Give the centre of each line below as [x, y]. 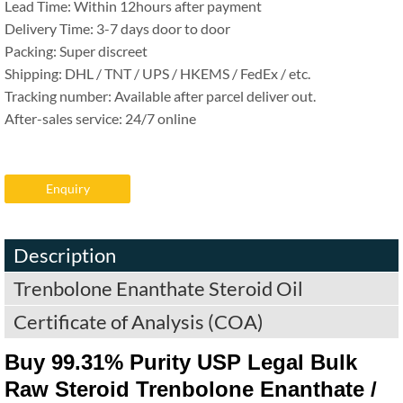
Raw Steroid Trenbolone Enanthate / [191, 389]
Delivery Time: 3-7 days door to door [117, 28]
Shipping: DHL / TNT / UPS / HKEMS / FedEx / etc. [157, 73]
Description [65, 255]
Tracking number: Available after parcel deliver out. [160, 96]
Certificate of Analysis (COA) [139, 322]
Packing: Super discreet [76, 51]
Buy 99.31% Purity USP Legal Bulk [181, 362]
